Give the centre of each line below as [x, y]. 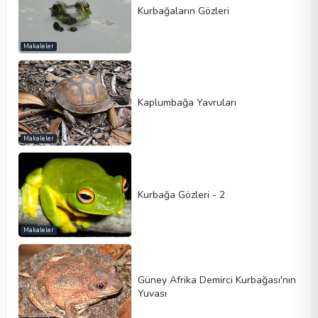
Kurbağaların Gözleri [184, 11]
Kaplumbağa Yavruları [187, 103]
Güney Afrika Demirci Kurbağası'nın [217, 280]
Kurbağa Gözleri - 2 [182, 194]
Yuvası [153, 293]
